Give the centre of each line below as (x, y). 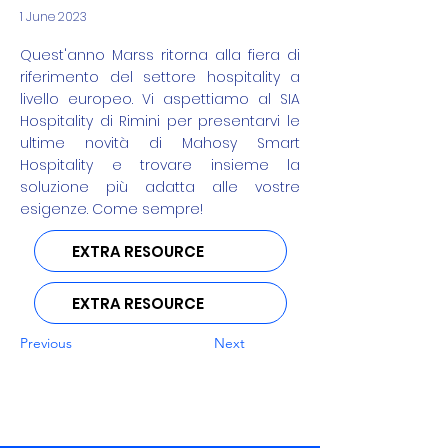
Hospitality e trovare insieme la (160, 165)
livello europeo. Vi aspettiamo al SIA (160, 99)
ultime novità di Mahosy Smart (160, 143)
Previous (46, 343)
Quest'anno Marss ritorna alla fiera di (160, 55)
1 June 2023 (53, 16)
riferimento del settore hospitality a (160, 77)
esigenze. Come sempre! (111, 209)
